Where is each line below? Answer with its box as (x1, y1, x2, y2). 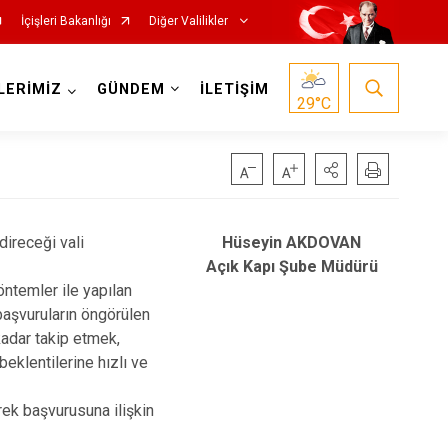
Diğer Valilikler (148, 14, 231, 28)
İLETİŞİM (199, 81, 269, 98)
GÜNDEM (96, 81, 165, 98)
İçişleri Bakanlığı (20, 14, 111, 28)
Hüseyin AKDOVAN (222, 233, 366, 252)
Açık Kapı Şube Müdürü (205, 257, 378, 276)
